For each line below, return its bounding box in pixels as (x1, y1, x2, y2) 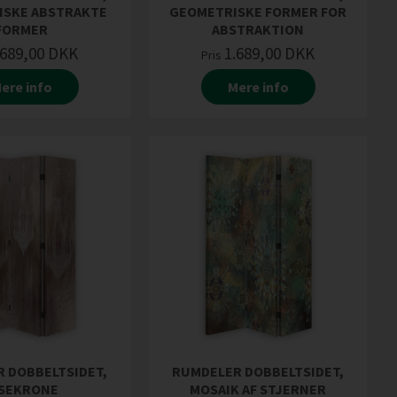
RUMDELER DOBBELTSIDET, (172, 362, 344, 381)
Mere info (227, 77, 289, 96)
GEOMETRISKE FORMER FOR (169, 2, 346, 20)
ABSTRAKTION (212, 19, 304, 38)
